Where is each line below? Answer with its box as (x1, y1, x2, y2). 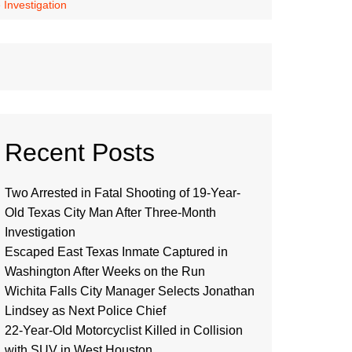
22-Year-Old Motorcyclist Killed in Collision (5, 324, 243, 337)
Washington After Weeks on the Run (5, 265, 205, 278)
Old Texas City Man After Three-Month (5, 206, 216, 219)
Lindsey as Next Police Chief (5, 304, 166, 317)
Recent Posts (5, 138, 155, 167)
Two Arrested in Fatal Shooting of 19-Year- (5, 186, 240, 200)
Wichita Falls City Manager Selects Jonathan (5, 284, 255, 298)
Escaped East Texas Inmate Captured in (5, 245, 228, 258)
